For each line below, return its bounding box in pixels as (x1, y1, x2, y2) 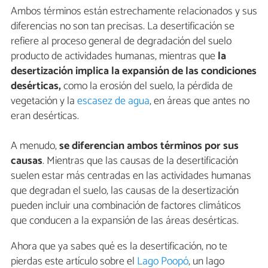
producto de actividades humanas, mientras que (11, 47, 218, 65)
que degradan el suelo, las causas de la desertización (11, 181, 239, 200)
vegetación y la (11, 92, 77, 110)
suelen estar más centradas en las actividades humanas (11, 166, 251, 185)
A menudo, (11, 136, 59, 155)
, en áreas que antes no (150, 92, 249, 110)
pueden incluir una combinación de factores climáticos (11, 196, 241, 215)
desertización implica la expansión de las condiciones (11, 62, 257, 80)
